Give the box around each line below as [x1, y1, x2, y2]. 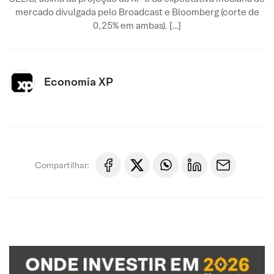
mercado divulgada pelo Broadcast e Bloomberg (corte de [15, 6, 259, 18]
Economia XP [44, 75, 113, 89]
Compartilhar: [35, 159, 89, 171]
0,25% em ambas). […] [93, 20, 181, 31]
